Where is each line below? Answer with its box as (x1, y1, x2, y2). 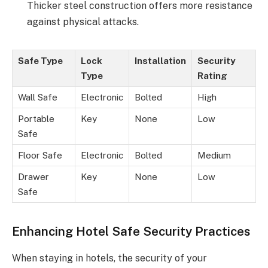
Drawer (18, 172, 49, 182)
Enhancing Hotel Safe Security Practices (12, 224, 250, 239)
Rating (197, 71, 227, 81)
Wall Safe (18, 92, 57, 103)
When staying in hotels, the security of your (12, 252, 207, 264)
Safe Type (18, 56, 63, 66)
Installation (135, 56, 186, 66)
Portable (18, 114, 54, 124)
